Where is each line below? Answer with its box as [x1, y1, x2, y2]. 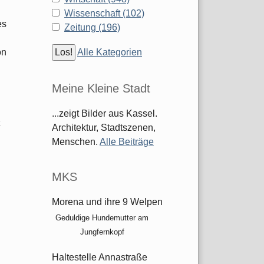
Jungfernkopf [80, 227, 124, 237]
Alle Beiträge [100, 137, 154, 147]
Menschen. [52, 137, 100, 147]
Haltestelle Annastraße [52, 252, 147, 263]
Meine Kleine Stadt [52, 82, 150, 95]
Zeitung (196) [64, 22, 120, 33]
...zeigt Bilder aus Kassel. [52, 108, 157, 119]
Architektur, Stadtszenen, [52, 123, 156, 133]
